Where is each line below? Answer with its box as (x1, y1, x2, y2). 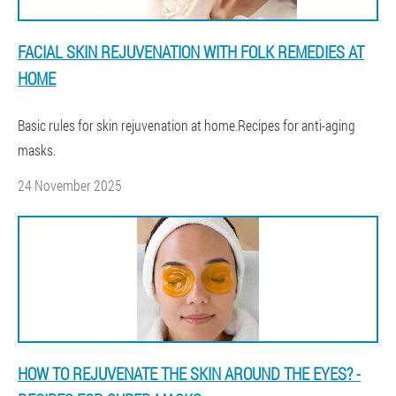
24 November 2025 (18, 176, 122, 194)
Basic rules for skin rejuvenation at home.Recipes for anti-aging (18, 116, 355, 134)
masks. (18, 141, 56, 159)
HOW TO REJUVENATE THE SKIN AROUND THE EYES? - (18, 362, 361, 385)
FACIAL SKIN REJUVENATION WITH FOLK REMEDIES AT (18, 41, 364, 63)
